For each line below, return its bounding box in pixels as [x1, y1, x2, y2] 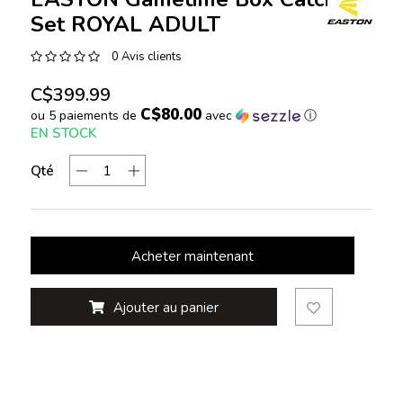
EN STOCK [30, 124, 96, 142]
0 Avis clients [111, 49, 182, 65]
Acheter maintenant [130, 247, 254, 266]
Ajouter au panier [112, 299, 219, 318]
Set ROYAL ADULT [30, 10, 220, 39]
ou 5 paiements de [30, 107, 140, 124]
